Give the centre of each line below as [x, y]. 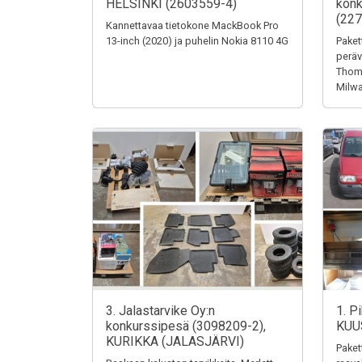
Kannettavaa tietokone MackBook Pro [192, 25]
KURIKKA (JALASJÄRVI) [175, 341]
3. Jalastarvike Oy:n [160, 311]
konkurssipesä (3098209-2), [186, 326]
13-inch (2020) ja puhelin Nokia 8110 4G [197, 41]
